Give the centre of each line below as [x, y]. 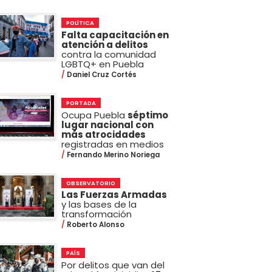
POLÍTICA [80, 23]
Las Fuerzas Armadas [114, 195]
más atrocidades [103, 134]
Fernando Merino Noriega [112, 155]
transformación [96, 214]
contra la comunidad [108, 54]
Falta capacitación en [115, 35]
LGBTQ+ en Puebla [102, 64]
